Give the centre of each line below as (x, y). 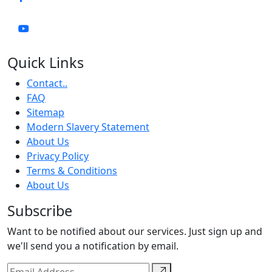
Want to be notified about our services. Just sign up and (135, 231)
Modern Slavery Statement (88, 127)
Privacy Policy (58, 156)
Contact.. (47, 83)
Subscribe (40, 210)
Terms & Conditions (72, 170)
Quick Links (46, 62)
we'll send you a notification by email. (93, 246)
